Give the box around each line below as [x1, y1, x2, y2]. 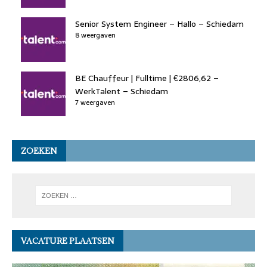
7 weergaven [75, 97, 115, 108]
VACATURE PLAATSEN [21, 235, 114, 246]
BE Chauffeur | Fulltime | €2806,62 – [75, 71, 219, 85]
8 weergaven [75, 29, 116, 41]
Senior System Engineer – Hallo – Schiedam [75, 17, 244, 30]
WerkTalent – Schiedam [75, 84, 168, 98]
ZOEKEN [21, 145, 57, 156]
